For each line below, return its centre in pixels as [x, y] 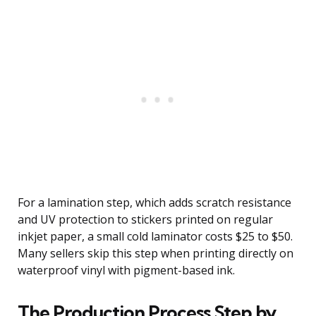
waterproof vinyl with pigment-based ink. [126, 271]
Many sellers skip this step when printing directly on [156, 254]
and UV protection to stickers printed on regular [145, 220]
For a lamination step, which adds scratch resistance [154, 203]
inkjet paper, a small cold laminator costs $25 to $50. [155, 237]
